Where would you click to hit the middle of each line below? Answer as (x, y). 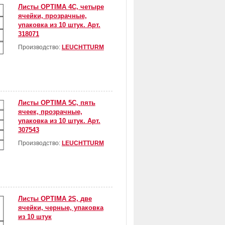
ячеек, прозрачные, (50, 112)
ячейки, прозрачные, (52, 16)
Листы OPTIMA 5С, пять (57, 103)
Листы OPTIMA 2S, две (55, 199)
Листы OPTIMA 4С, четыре (61, 7)
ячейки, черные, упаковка (61, 208)
